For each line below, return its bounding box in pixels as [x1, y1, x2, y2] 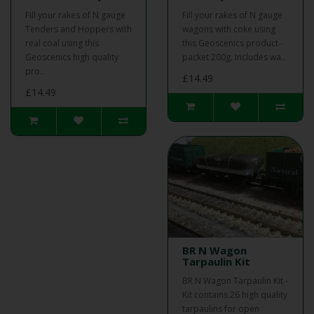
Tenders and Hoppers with [25, 23, 132, 35]
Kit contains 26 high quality [182, 289, 287, 301]
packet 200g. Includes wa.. [182, 51, 285, 63]
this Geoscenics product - [182, 37, 283, 49]
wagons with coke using [182, 23, 275, 35]
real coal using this [25, 37, 99, 49]
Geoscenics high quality [25, 51, 118, 63]
